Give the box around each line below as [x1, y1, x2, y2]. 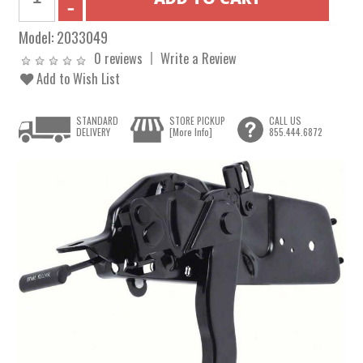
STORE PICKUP [169, 113, 225, 128]
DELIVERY [76, 125, 111, 139]
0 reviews [94, 48, 143, 68]
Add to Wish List [33, 68, 121, 88]
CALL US [268, 113, 301, 128]
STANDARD [76, 113, 119, 128]
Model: [19, 26, 58, 48]
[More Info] [169, 125, 212, 139]
